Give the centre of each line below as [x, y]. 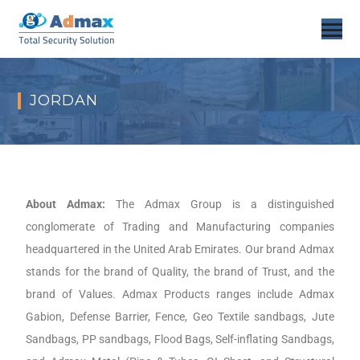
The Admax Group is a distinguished [220, 204]
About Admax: [66, 204]
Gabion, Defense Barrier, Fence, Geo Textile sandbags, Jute [180, 316]
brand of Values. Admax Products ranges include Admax [180, 294]
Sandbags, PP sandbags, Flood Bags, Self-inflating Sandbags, [180, 339]
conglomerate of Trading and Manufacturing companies [180, 226]
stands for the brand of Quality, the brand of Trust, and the [180, 271]
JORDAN [64, 100]
